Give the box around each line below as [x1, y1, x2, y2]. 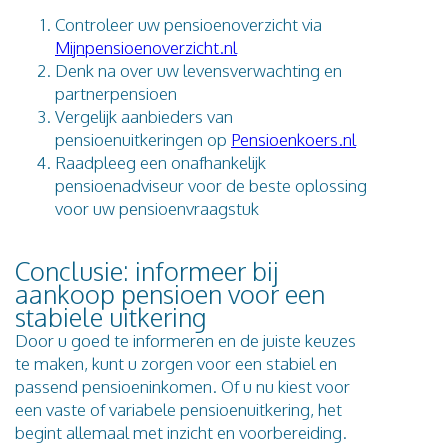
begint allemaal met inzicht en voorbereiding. [15, 421, 347, 443]
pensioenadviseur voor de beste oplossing [55, 174, 367, 196]
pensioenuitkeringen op [55, 128, 231, 150]
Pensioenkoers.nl [231, 128, 356, 150]
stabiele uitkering [15, 300, 206, 333]
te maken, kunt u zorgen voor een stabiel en [15, 352, 337, 374]
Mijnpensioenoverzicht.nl [55, 36, 237, 58]
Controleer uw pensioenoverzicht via [55, 13, 322, 35]
